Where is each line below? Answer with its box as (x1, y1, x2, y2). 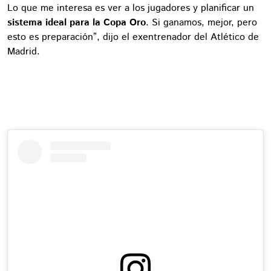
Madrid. (7, 44, 40, 59)
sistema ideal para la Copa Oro (7, 15, 146, 30)
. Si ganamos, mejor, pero (146, 15, 257, 30)
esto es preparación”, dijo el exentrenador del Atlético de (7, 30, 259, 44)
